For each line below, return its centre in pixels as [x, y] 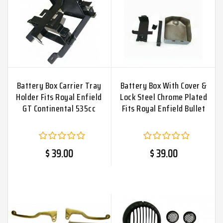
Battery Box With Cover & [164, 85]
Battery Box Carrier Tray [59, 85]
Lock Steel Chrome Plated [164, 97]
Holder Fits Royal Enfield [59, 97]
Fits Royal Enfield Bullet [164, 108]
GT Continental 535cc [59, 108]
